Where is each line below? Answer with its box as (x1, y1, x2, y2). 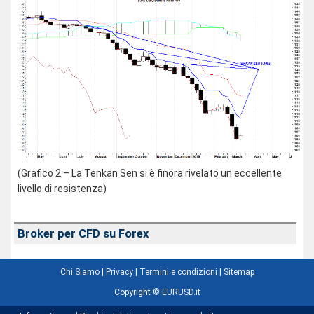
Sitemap (223, 266, 254, 277)
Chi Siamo (60, 266, 100, 277)
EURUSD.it (161, 287, 200, 297)
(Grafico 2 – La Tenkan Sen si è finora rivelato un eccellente (18, 167, 282, 179)
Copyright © (114, 287, 162, 297)
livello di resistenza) (18, 182, 107, 194)
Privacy (105, 266, 133, 277)
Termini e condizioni (139, 266, 217, 277)
